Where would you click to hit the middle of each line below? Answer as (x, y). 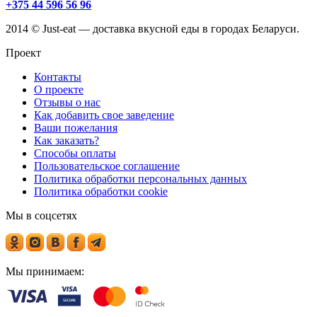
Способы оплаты (75, 153)
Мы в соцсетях (41, 215)
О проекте (59, 89)
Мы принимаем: (45, 271)
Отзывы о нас (67, 102)
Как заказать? (67, 140)
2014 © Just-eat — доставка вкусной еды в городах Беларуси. (152, 28)
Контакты (58, 76)
